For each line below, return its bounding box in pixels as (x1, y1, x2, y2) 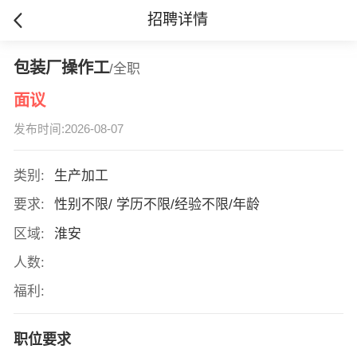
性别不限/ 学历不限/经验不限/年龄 (53, 197, 264, 213)
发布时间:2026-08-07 (13, 123, 124, 136)
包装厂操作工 (13, 58, 109, 76)
